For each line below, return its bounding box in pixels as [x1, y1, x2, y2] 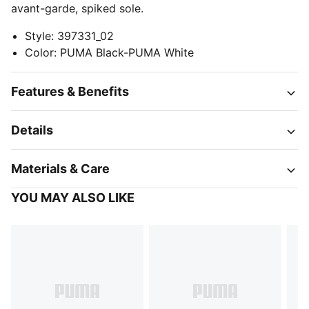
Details [11, 123, 53, 137]
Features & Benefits [11, 84, 129, 99]
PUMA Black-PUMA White [60, 46, 194, 59]
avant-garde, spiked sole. [11, 1, 143, 15]
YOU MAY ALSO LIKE [11, 190, 134, 205]
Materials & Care [11, 161, 110, 176]
